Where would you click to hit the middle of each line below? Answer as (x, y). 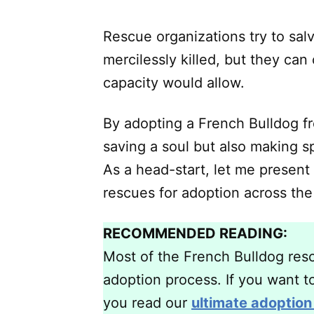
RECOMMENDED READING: (195, 233)
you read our (147, 302)
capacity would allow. (174, 82)
